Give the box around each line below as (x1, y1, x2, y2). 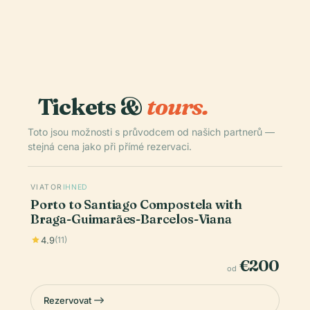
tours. (146, 91, 209, 121)
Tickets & (37, 91, 147, 121)
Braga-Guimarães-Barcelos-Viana (30, 210, 232, 227)
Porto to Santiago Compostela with (30, 196, 243, 212)
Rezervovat (44, 294, 91, 306)
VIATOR (30, 182, 63, 192)
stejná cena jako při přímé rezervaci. (28, 140, 192, 152)
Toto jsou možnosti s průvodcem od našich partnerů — (28, 125, 275, 138)
